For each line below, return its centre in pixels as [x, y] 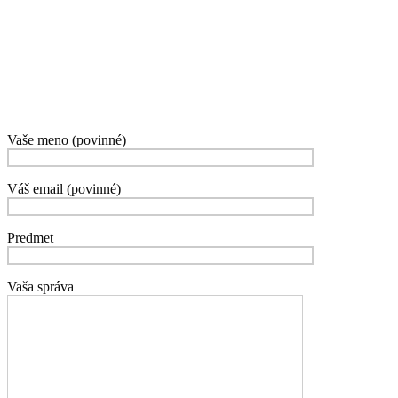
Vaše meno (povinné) [67, 140]
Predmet [30, 238]
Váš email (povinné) [64, 189]
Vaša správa [40, 287]
